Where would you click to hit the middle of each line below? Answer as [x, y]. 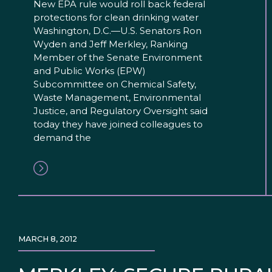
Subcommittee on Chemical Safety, [115, 84]
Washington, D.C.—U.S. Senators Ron [117, 31]
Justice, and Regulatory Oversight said [121, 111]
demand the [62, 138]
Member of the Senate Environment [118, 58]
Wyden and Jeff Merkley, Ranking [110, 44]
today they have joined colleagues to [118, 124]
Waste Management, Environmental [117, 98]
